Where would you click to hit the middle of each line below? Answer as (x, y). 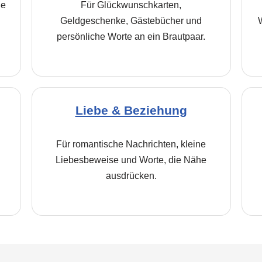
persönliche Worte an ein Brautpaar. (131, 37)
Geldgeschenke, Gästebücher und (131, 21)
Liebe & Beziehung (131, 110)
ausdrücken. (131, 176)
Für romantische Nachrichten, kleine (131, 144)
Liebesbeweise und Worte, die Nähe (131, 160)
